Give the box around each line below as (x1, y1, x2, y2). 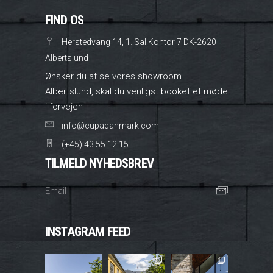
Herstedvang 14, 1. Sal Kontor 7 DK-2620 (62, 37, 216, 48)
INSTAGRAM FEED (45, 224, 131, 239)
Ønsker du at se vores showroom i (45, 71, 186, 82)
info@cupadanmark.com (62, 120, 159, 130)
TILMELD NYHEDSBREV (45, 155, 154, 171)
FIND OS (45, 12, 84, 27)
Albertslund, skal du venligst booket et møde (45, 86, 228, 97)
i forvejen (45, 101, 83, 113)
